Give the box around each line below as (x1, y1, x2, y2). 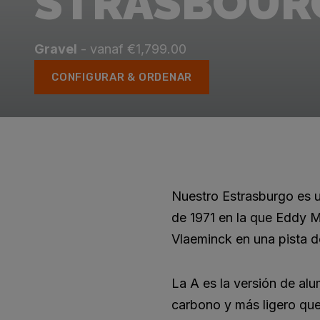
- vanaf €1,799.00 (77, 41, 186, 57)
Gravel (34, 41, 77, 57)
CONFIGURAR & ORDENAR (51, 70, 193, 84)
